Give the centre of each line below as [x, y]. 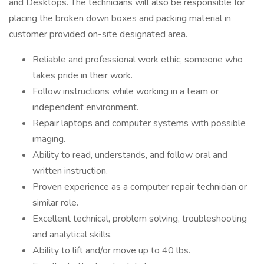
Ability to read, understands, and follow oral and [130, 155]
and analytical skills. [72, 235]
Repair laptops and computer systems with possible [139, 123]
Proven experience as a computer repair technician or [140, 187]
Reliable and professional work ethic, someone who [138, 60]
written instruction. [70, 171]
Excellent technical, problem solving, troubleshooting [140, 219]
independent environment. [85, 107]
